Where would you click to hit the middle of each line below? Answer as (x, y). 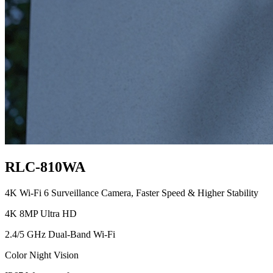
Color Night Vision (42, 255)
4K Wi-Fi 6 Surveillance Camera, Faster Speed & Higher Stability (132, 193)
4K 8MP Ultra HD (41, 214)
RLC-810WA (45, 167)
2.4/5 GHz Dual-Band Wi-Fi (60, 234)
